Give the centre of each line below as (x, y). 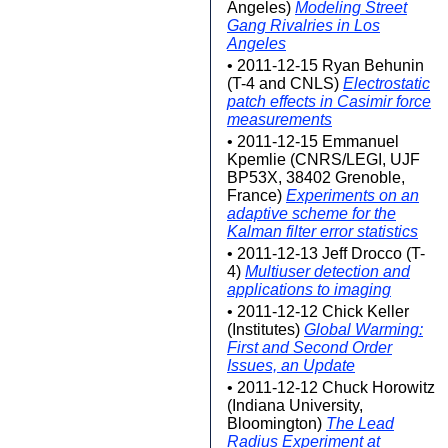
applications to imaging (309, 289)
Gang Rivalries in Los (303, 25)
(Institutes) (265, 329)
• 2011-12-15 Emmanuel (313, 141)
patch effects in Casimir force (329, 101)
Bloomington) (276, 423)
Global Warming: (363, 329)
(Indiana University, (295, 405)
